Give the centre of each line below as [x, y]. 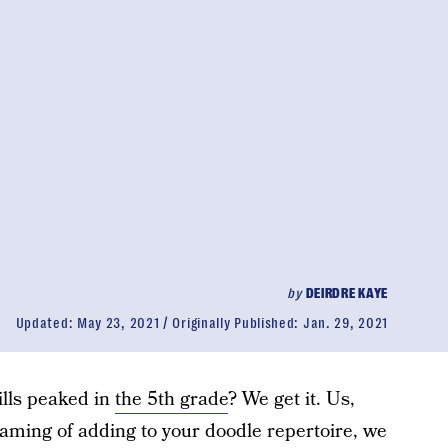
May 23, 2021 [118, 323]
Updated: [46, 323]
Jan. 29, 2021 [345, 323]
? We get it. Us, [291, 399]
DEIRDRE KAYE [346, 293]
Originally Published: [237, 323]
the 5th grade [171, 399]
